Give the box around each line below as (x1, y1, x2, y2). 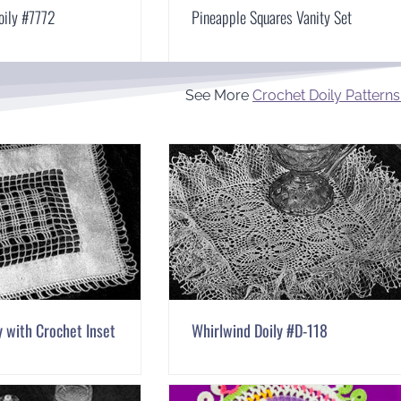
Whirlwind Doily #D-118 (191, 318, 328, 342)
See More (185, 86, 253, 104)
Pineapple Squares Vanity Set (191, 4, 352, 29)
